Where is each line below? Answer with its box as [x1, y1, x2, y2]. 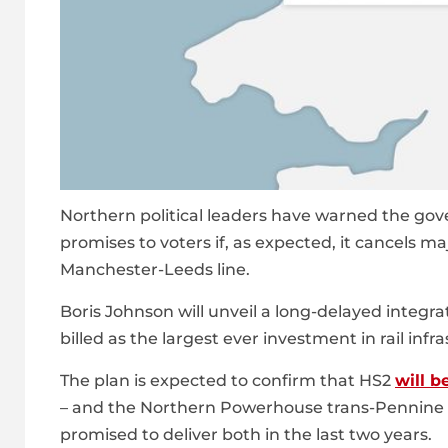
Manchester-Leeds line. [60, 260, 250, 280]
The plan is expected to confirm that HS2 [60, 371, 395, 391]
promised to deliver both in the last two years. [60, 425, 432, 445]
